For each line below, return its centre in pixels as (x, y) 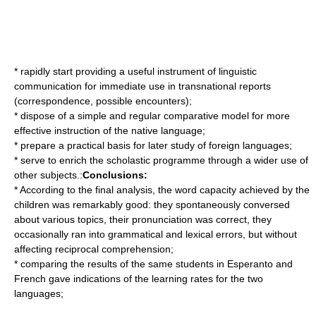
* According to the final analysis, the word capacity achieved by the (162, 190)
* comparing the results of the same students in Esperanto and (153, 264)
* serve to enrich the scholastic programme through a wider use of (161, 160)
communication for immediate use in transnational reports (142, 86)
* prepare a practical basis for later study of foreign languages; (153, 145)
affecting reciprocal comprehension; (94, 249)
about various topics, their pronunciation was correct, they (143, 219)
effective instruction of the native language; (110, 130)
